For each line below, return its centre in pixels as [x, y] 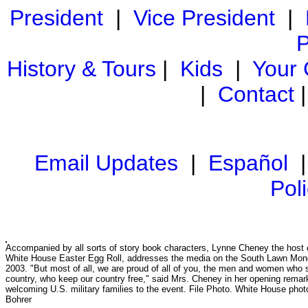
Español [248, 163]
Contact [256, 94]
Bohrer [19, 299]
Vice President [204, 18]
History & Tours [81, 69]
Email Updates [106, 163]
